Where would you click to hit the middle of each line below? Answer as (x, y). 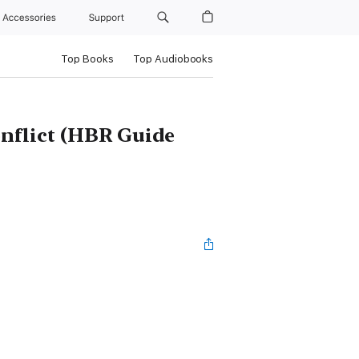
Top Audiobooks (173, 59)
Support (108, 18)
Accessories (32, 18)
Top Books (87, 59)
